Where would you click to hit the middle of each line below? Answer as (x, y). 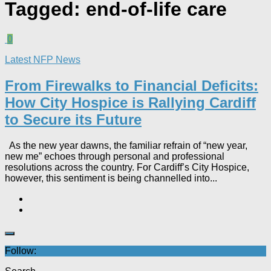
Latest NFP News (43, 59)
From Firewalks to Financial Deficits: (132, 85)
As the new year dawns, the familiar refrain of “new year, (126, 145)
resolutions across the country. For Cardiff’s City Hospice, (127, 167)
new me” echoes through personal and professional (115, 156)
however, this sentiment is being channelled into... (111, 178)
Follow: (21, 250)
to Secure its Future (73, 119)
